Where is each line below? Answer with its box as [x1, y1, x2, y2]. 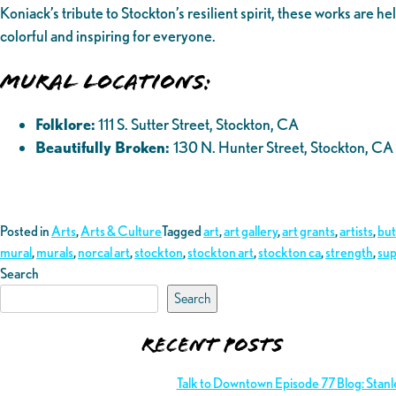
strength [325, 244, 373, 262]
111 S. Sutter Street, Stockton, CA [95, 115, 299, 134]
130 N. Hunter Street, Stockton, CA [173, 138, 393, 157]
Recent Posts [141, 332, 283, 358]
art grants [282, 223, 335, 240]
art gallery [224, 223, 278, 240]
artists [339, 223, 373, 240]
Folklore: [35, 115, 95, 134]
